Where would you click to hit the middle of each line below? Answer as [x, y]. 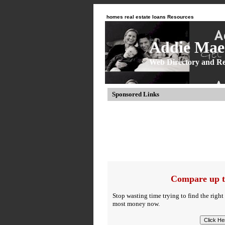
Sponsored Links [133, 94]
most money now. [136, 204]
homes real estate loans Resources [149, 17]
